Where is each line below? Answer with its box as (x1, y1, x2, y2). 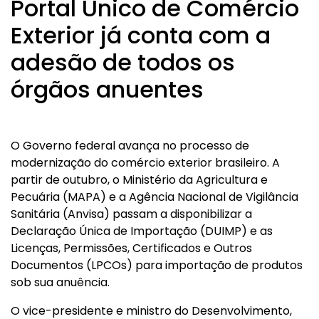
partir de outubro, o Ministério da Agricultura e (11, 172, 268, 188)
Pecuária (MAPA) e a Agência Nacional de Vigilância (11, 189, 298, 205)
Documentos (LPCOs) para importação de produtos (11, 257, 303, 273)
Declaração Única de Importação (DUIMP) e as (11, 223, 273, 239)
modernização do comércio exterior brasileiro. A (11, 155, 280, 171)
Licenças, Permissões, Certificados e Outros (11, 240, 252, 256)
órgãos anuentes (11, 73, 204, 105)
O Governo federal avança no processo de (11, 137, 249, 154)
